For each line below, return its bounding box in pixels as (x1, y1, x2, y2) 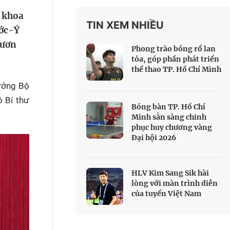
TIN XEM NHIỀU (86, 19, 164, 31)
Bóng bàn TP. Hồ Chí (131, 102, 205, 111)
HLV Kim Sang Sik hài (131, 168, 209, 178)
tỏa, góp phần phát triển (131, 54, 219, 64)
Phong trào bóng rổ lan (131, 44, 216, 53)
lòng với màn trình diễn (131, 179, 218, 188)
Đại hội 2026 (131, 133, 176, 142)
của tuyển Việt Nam (131, 189, 201, 198)
